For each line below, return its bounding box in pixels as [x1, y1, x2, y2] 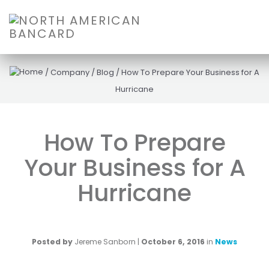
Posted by [32, 236, 73, 247]
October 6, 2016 [141, 236, 205, 247]
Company [50, 67, 89, 78]
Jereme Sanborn [74, 236, 136, 247]
